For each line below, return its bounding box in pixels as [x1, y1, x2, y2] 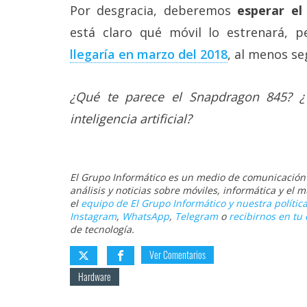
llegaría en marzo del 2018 [70, 46, 228, 63]
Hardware [78, 269, 111, 284]
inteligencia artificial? [70, 110, 192, 127]
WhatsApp [122, 210, 169, 223]
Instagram [70, 210, 116, 223]
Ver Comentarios [149, 247, 206, 262]
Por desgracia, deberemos [70, 2, 238, 19]
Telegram [175, 210, 218, 223]
